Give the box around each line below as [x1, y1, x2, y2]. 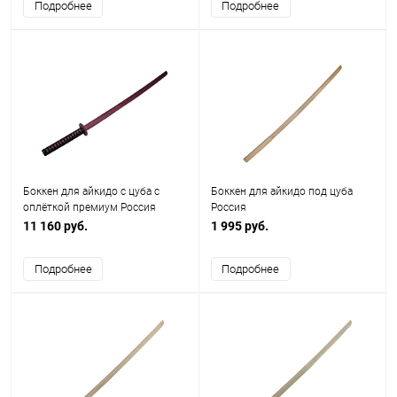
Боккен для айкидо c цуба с [23, 185, 160, 198]
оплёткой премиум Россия [23, 201, 156, 214]
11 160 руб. [23, 219, 88, 233]
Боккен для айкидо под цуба [210, 185, 353, 198]
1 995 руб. [210, 219, 269, 233]
